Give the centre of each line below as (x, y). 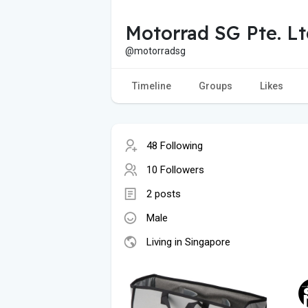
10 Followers (175, 169)
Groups (216, 86)
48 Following (175, 145)
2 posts (164, 194)
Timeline (152, 86)
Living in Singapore (188, 242)
